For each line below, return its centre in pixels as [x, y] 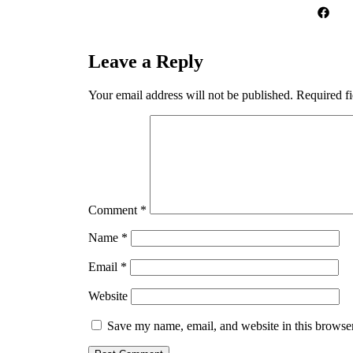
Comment [114, 210]
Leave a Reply [146, 61]
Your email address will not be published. [191, 95]
